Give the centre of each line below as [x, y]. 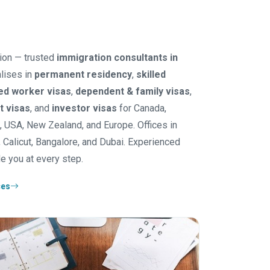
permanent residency [83, 74]
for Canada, [142, 108]
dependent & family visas [133, 91]
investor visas [84, 108]
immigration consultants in [117, 58]
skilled [151, 74]
